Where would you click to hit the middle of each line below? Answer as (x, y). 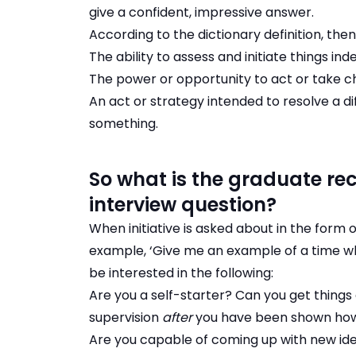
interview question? (183, 205)
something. (124, 124)
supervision (126, 318)
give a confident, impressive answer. (201, 13)
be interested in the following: (181, 273)
